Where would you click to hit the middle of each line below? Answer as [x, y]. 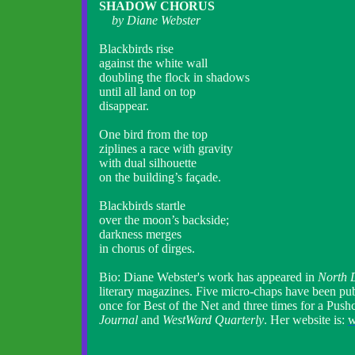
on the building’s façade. [160, 177]
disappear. [124, 106]
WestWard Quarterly [213, 320]
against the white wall [153, 63]
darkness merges [140, 234]
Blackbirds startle [142, 206]
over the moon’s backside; [164, 220]
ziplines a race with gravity [166, 149]
